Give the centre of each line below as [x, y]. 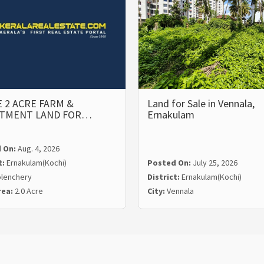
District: [164, 177]
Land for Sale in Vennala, [201, 104]
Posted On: [170, 163]
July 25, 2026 [215, 163]
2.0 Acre [29, 191]
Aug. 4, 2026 [38, 149]
